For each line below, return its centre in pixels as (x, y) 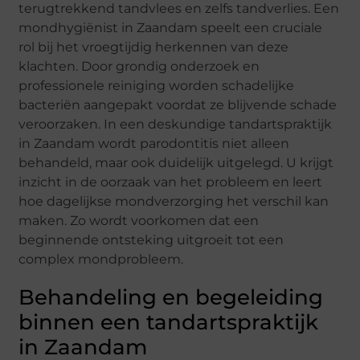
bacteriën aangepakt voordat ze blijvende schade (178, 104)
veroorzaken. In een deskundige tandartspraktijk (176, 124)
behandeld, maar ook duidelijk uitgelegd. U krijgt (176, 162)
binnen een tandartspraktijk (169, 322)
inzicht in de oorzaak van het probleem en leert (171, 182)
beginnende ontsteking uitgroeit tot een (151, 239)
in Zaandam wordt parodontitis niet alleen (154, 143)
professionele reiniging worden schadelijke (157, 85)
